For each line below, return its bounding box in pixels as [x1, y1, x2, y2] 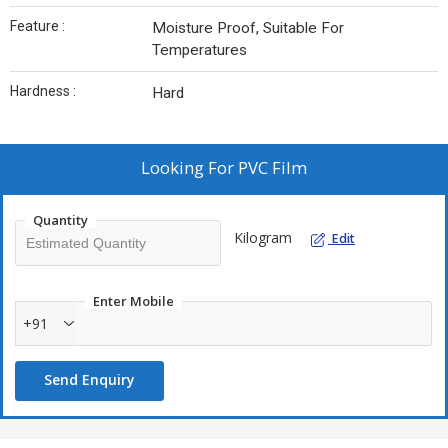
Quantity [33, 211, 88, 229]
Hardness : [10, 83, 76, 99]
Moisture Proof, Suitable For [152, 19, 344, 37]
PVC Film [238, 156, 307, 179]
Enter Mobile [93, 292, 174, 310]
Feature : [10, 18, 65, 34]
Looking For [141, 156, 238, 179]
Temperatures [152, 41, 247, 59]
